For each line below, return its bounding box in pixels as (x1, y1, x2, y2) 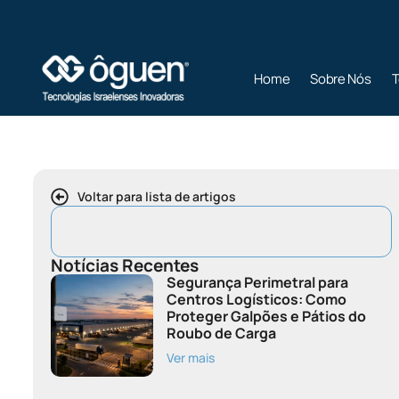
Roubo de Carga (166, 323, 276, 343)
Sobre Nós (310, 69, 371, 89)
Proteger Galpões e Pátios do (166, 306, 366, 326)
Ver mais (166, 349, 215, 366)
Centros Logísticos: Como (166, 289, 346, 309)
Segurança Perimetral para (166, 273, 348, 292)
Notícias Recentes (51, 254, 199, 277)
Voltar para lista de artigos (77, 188, 236, 205)
